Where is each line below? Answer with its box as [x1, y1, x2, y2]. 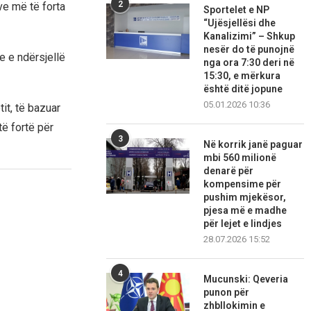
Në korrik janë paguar [203, 139, 303, 151]
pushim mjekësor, [203, 192, 287, 203]
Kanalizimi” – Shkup [203, 31, 296, 42]
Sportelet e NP [203, 4, 270, 16]
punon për [203, 287, 250, 299]
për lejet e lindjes [203, 218, 283, 230]
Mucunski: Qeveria [203, 274, 289, 285]
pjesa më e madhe [203, 205, 287, 217]
